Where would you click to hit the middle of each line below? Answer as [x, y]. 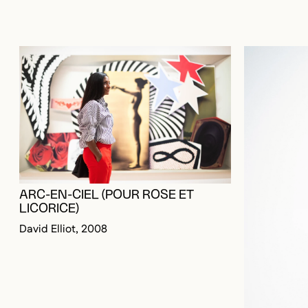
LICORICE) [49, 181]
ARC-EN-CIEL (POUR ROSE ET [107, 168]
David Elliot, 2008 [63, 201]
